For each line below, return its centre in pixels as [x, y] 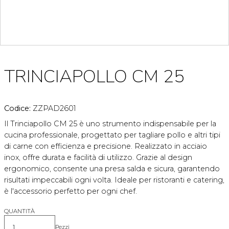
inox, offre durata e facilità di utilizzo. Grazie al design [98, 157]
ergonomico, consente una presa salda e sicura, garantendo [112, 169]
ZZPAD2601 [54, 108]
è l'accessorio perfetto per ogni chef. [71, 191]
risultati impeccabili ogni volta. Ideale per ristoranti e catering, [114, 180]
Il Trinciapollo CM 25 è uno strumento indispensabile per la [110, 124]
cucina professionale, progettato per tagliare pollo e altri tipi [112, 135]
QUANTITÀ [19, 211]
